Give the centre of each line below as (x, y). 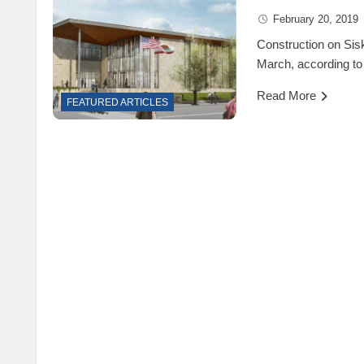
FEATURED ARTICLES (117, 103)
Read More (287, 95)
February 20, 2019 (316, 19)
